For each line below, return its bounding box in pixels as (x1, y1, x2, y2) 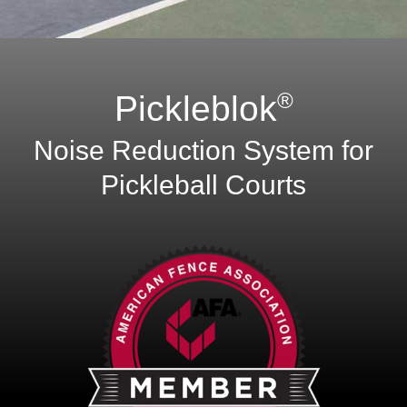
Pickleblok (114, 88, 277, 128)
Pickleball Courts (101, 170, 306, 201)
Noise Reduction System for (34, 135, 373, 166)
